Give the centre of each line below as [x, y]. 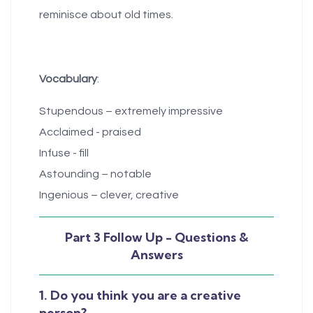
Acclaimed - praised [90, 132]
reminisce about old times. [107, 14]
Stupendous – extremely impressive [131, 111]
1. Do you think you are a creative [140, 295]
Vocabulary [68, 79]
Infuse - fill [64, 153]
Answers [156, 254]
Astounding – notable [95, 174]
